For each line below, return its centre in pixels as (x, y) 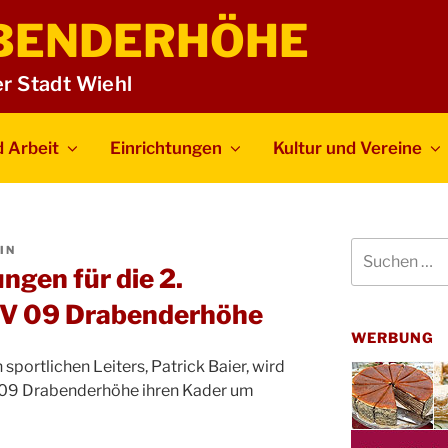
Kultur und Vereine (348, 147)
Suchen (374, 247)
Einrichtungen (166, 147)
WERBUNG (392, 337)
